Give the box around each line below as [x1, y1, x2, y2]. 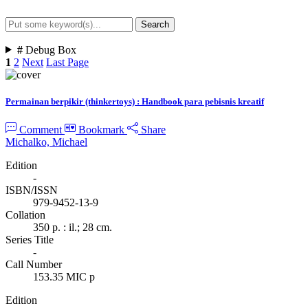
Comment [16, 123, 65, 135]
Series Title [5, 233, 54, 245]
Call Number [5, 258, 62, 270]
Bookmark [78, 123, 124, 135]
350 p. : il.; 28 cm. [33, 221, 112, 233]
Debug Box [25, 43, 76, 56]
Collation [5, 208, 45, 221]
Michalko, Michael [5, 135, 87, 148]
